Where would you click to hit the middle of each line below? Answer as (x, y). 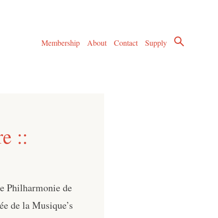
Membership (60, 43)
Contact (126, 43)
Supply (156, 43)
